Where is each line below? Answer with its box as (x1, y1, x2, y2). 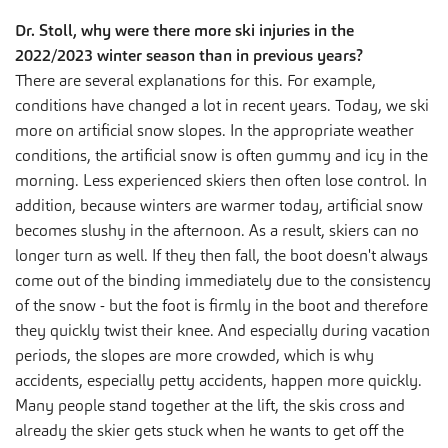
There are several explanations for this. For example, (15, 70, 376, 92)
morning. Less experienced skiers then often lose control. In (15, 170, 427, 192)
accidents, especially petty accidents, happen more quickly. (15, 370, 422, 392)
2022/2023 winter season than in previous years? (15, 45, 363, 67)
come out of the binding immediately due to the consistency (15, 270, 431, 292)
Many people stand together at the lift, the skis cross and (15, 395, 405, 417)
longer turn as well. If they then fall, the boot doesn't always (15, 245, 428, 267)
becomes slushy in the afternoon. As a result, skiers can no (15, 220, 419, 242)
